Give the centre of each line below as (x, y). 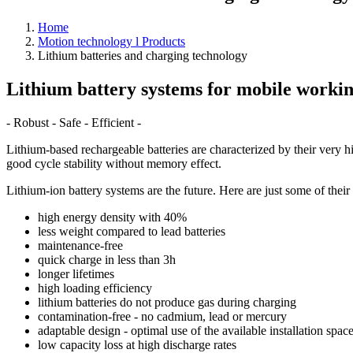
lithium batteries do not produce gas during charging (167, 302)
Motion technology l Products (111, 41)
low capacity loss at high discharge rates (137, 344)
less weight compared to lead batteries (132, 231)
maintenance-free (80, 245)
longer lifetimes (76, 273)
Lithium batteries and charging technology (143, 55)
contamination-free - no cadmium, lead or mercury (162, 316)
